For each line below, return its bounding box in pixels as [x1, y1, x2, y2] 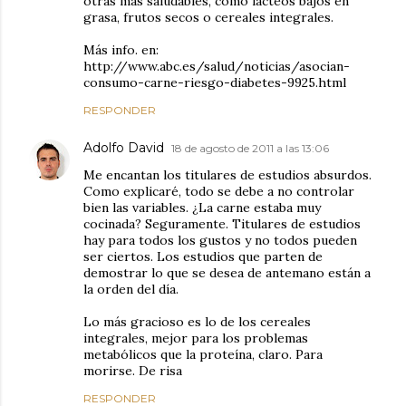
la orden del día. [83, 280, 179, 297]
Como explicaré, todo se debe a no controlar [83, 182, 354, 199]
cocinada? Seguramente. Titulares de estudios [83, 215, 361, 232]
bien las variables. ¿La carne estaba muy [83, 198, 321, 216]
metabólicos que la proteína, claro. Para [83, 345, 323, 362]
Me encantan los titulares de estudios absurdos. [83, 166, 372, 183]
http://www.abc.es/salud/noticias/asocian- [83, 57, 350, 74]
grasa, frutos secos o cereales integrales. [83, 8, 333, 25]
